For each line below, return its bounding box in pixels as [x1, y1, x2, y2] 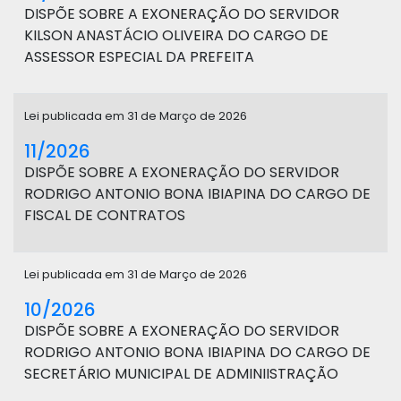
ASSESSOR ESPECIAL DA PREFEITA [24, 47, 254, 67]
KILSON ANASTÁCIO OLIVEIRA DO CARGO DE [24, 25, 328, 46]
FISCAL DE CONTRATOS [24, 205, 185, 226]
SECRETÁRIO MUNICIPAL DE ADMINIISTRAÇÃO [24, 363, 338, 384]
